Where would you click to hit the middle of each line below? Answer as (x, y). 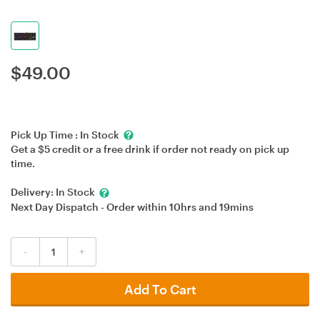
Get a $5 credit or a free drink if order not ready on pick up (150, 149)
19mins (236, 206)
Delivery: (33, 192)
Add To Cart (160, 289)
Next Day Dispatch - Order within (90, 206)
